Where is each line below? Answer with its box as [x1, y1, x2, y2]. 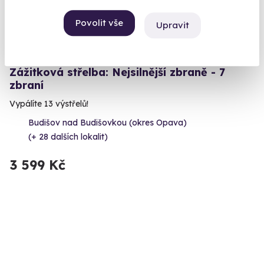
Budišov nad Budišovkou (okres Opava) [28, 117, 187, 128]
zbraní [9, 78, 44, 93]
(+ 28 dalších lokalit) [28, 131, 108, 143]
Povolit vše [75, 17, 123, 29]
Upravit [156, 19, 189, 31]
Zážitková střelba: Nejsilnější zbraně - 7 [9, 65, 225, 80]
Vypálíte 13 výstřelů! [9, 98, 88, 110]
